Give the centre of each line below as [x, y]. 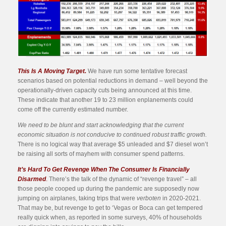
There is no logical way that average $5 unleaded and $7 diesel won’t [113, 144]
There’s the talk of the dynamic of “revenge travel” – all [122, 179]
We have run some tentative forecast [137, 71]
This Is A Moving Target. [52, 71]
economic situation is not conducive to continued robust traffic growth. [112, 134]
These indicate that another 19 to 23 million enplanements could [105, 100]
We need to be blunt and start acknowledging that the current [101, 125]
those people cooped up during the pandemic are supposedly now [108, 188]
